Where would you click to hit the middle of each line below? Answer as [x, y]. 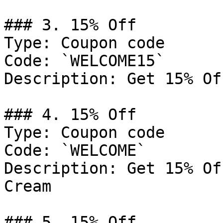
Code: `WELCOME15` [84, 61]
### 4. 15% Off [70, 114]
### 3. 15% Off [70, 25]
